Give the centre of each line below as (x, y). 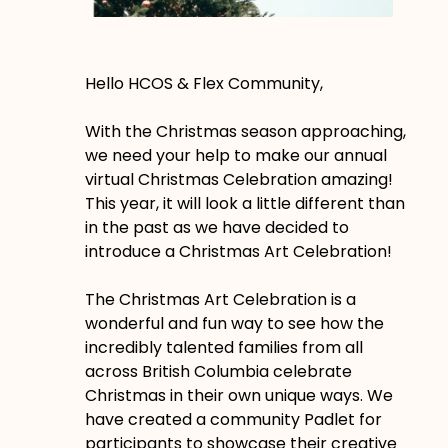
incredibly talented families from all (223, 347)
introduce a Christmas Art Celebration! (238, 251)
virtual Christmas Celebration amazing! (238, 179)
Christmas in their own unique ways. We (238, 395)
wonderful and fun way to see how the (234, 323)
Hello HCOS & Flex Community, (203, 83)
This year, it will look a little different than (244, 203)
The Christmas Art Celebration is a (220, 299)
